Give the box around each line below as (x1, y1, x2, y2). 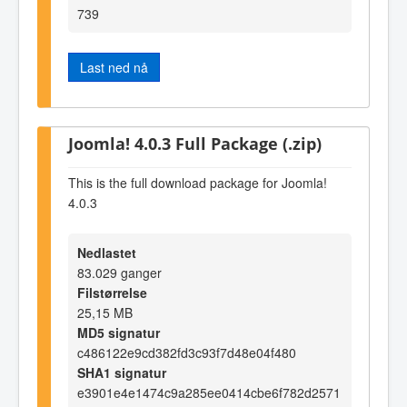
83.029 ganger (77, 263, 162, 282)
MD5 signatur (77, 323, 160, 342)
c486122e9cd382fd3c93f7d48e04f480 (77, 342, 296, 362)
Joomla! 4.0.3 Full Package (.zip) (68, 131, 322, 154)
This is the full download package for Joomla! (68, 174, 327, 193)
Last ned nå (80, 58, 148, 77)
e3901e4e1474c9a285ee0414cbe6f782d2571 (77, 382, 341, 402)
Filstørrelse (77, 283, 147, 302)
